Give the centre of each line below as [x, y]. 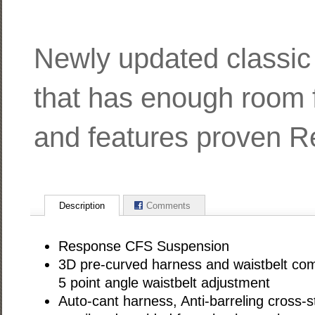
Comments [168, 206]
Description [82, 206]
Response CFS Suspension [143, 246]
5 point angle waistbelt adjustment [164, 283]
